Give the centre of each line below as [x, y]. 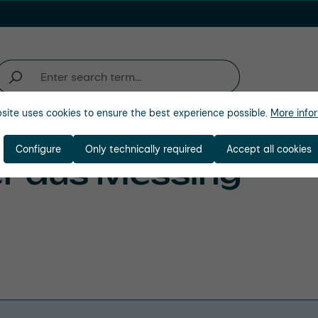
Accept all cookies [269, 149]
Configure [38, 149]
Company [106, 137]
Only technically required [143, 149]
